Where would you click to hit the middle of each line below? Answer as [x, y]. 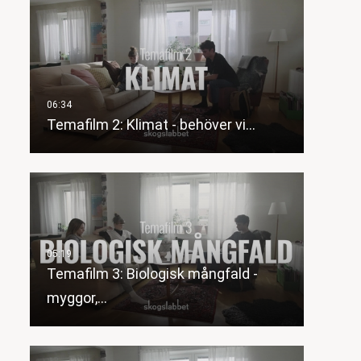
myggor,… [77, 298]
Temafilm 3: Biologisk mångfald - [152, 274]
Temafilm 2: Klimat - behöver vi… [151, 125]
